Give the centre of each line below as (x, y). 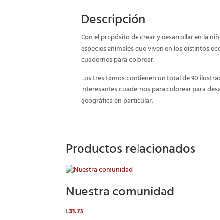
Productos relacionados (131, 151)
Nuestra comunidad (120, 193)
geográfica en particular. (117, 102)
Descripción (113, 21)
